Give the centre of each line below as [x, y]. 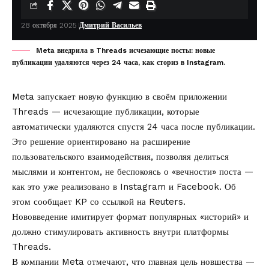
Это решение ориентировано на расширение [101, 142]
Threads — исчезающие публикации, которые [106, 112]
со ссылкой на [118, 202]
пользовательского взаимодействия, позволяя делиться [120, 157]
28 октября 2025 [49, 26]
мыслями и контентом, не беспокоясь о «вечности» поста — [133, 172]
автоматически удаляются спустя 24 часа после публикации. [134, 127]
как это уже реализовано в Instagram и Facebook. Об [124, 187]
